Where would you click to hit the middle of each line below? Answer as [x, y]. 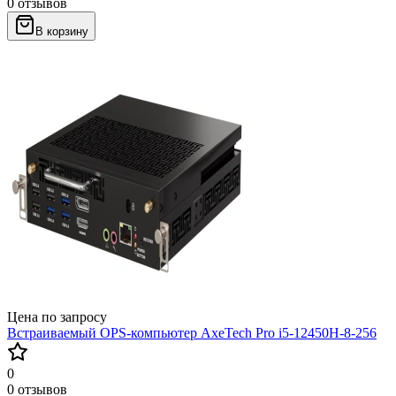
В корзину [62, 31]
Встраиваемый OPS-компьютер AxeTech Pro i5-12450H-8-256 [192, 332]
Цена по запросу [57, 316]
